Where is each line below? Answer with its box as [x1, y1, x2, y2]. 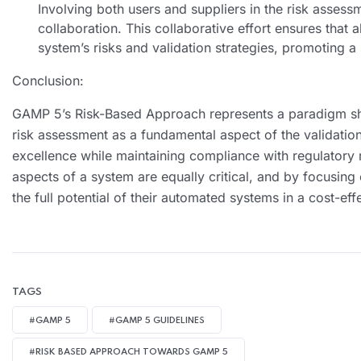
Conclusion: [12, 72, 84, 89]
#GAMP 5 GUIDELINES [109, 315, 205, 326]
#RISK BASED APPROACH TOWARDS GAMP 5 [29, 346, 228, 357]
